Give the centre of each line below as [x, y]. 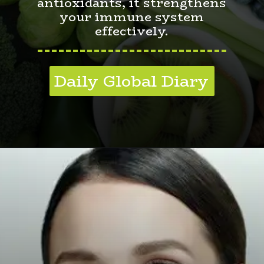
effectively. [132, 31]
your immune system [131, 17]
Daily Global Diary [132, 81]
